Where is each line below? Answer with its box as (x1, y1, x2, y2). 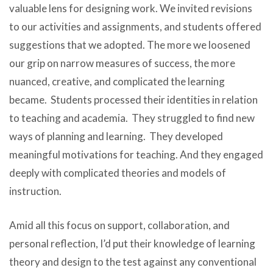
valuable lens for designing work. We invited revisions (9, 2, 252, 15)
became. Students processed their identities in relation (9, 93, 258, 107)
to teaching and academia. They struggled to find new (9, 112, 255, 125)
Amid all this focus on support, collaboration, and (9, 218, 230, 232)
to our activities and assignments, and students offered (9, 20, 261, 34)
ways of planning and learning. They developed (9, 130, 223, 143)
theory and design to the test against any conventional (9, 255, 257, 268)
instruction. (9, 185, 62, 198)
